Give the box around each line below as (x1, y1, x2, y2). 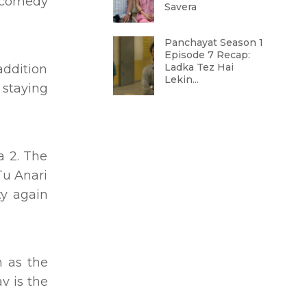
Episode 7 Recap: (164, 49, 250, 61)
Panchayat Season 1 (164, 36, 263, 49)
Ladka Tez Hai (164, 61, 234, 73)
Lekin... (164, 73, 199, 86)
